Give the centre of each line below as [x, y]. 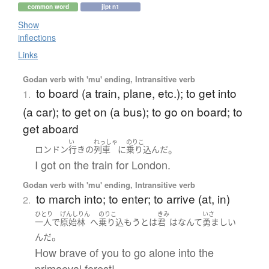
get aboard [50, 128]
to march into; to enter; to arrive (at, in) [133, 199]
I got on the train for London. [102, 165]
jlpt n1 [110, 6]
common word [48, 6]
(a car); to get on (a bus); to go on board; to [132, 111]
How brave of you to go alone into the [124, 252]
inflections [37, 37]
